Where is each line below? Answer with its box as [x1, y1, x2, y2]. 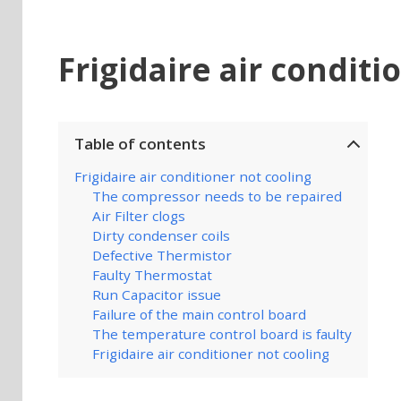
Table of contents [73, 133, 206, 154]
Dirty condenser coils [91, 226, 230, 244]
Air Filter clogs [91, 207, 185, 225]
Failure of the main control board [91, 305, 306, 323]
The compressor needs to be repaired [91, 187, 342, 205]
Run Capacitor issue [91, 286, 221, 303]
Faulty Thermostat [91, 266, 212, 284]
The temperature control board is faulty [91, 325, 352, 343]
